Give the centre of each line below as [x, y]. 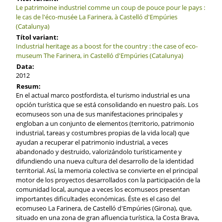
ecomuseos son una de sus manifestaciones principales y [99, 114]
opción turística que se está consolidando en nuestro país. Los [107, 104]
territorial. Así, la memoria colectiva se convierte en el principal [107, 170]
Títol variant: [37, 37]
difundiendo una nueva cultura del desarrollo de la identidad [105, 161]
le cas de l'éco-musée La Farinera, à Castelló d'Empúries [96, 17]
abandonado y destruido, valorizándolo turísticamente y [99, 151]
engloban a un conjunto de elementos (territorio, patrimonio [105, 123]
